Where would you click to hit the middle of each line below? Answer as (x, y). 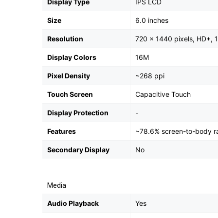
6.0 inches (152, 20)
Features (62, 131)
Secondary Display (78, 150)
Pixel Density (69, 76)
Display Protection (78, 113)
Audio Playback (73, 203)
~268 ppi (150, 76)
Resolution (65, 39)
